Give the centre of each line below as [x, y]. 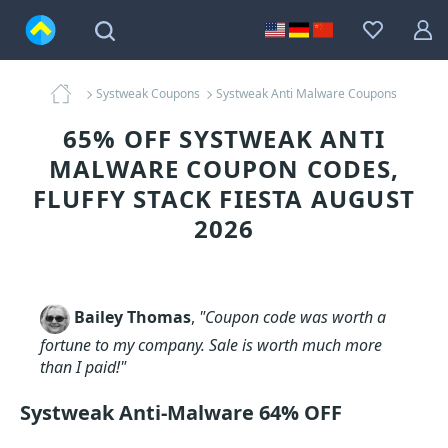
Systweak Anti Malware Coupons [306, 93]
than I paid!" [83, 367]
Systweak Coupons [148, 93]
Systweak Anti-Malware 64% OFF [181, 412]
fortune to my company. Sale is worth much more [211, 345]
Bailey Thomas [132, 317]
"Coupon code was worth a [292, 317]
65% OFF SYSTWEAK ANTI [224, 138]
